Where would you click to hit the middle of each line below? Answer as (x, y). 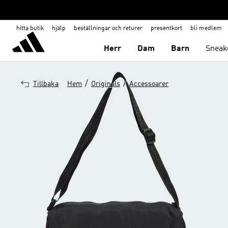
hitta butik (30, 28)
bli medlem (206, 28)
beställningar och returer (108, 28)
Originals (106, 84)
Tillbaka (46, 84)
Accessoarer (149, 84)
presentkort (166, 28)
